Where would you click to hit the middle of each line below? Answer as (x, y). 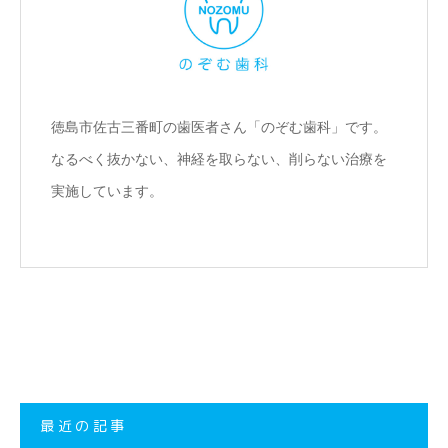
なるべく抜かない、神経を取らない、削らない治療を (219, 159)
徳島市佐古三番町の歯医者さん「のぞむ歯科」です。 (219, 127)
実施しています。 (107, 191)
